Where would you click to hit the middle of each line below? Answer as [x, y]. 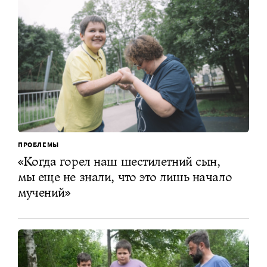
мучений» [44, 193]
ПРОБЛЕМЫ [38, 145]
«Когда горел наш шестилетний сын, [119, 162]
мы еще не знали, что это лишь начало [125, 177]
